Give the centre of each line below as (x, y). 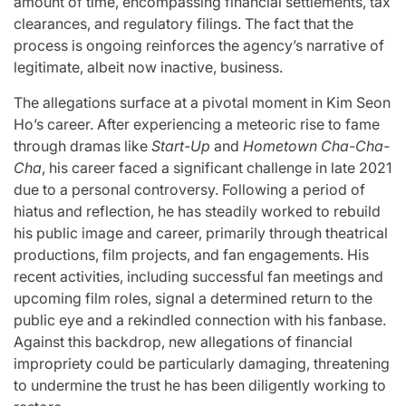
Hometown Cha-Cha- (316, 146)
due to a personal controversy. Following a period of (189, 190)
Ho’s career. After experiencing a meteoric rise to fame (197, 125)
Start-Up (181, 146)
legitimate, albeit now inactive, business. (148, 68)
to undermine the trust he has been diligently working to (200, 386)
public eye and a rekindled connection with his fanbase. (200, 320)
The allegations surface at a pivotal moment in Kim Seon (202, 103)
